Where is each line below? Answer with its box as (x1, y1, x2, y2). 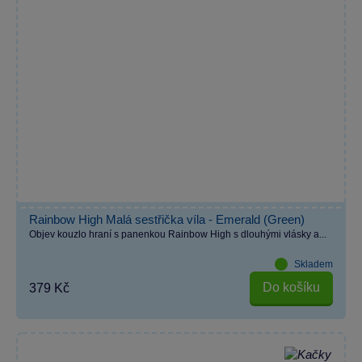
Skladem (294, 258, 333, 270)
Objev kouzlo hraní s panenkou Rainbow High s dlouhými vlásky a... (29, 228, 326, 240)
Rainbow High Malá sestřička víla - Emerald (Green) (29, 212, 305, 226)
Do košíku (263, 280, 320, 295)
